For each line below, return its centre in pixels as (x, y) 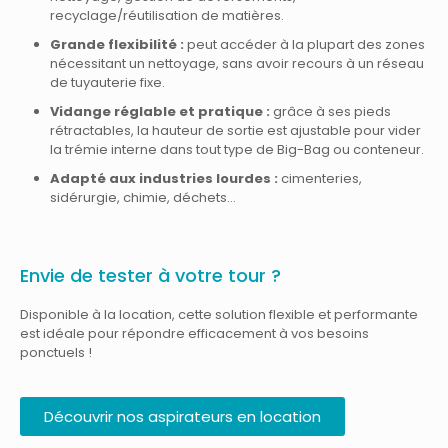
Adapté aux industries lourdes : (164, 178)
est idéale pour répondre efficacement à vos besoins (194, 333)
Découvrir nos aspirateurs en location (182, 416)
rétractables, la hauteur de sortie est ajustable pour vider (235, 130)
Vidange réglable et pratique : (161, 111)
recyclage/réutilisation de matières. (167, 15)
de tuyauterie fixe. (107, 82)
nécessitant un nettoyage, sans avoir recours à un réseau (237, 63)
